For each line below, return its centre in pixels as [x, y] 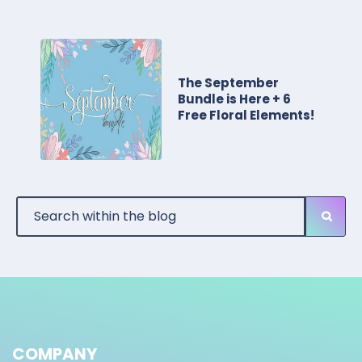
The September [228, 83]
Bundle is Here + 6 [234, 99]
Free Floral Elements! [246, 115]
